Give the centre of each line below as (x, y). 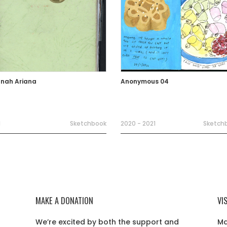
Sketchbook (88, 123)
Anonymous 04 (144, 81)
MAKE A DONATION (65, 200)
